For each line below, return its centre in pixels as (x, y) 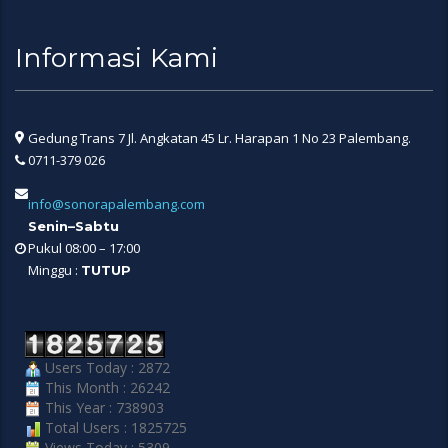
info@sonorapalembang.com (116, 204)
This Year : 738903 (102, 408)
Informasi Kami (117, 58)
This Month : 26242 (105, 388)
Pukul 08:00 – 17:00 (84, 248)
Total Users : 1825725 (114, 428)
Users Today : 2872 (105, 368)
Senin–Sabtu (73, 226)
